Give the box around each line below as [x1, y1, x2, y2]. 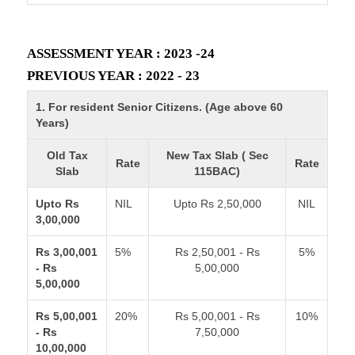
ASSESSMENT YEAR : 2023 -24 [27, 46, 215, 61]
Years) [36, 116, 70, 129]
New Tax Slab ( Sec [166, 149, 269, 162]
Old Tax [46, 149, 88, 162]
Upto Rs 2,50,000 [173, 197, 261, 210]
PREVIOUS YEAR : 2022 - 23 [27, 68, 200, 83]
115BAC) [194, 165, 240, 177]
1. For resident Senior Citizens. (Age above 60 [36, 101, 284, 113]
